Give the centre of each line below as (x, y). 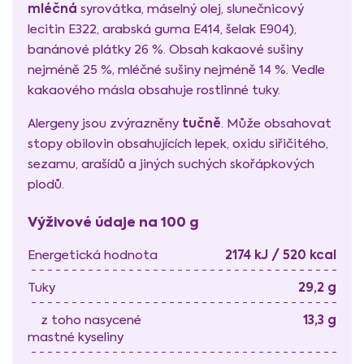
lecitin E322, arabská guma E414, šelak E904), (162, 29)
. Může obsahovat (276, 123)
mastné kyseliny (76, 336)
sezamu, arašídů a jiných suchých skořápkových (171, 163)
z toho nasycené (84, 319)
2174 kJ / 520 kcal (281, 254)
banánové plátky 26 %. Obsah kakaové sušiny (165, 50)
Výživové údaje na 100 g (113, 222)
